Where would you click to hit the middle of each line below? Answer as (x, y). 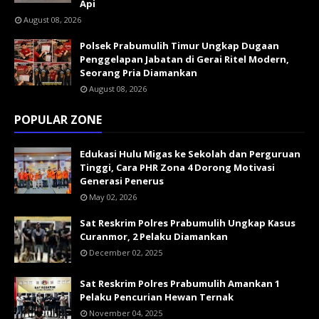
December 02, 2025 (126, 252)
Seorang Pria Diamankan (138, 73)
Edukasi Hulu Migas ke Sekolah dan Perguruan (190, 154)
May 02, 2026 (113, 197)
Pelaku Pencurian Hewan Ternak (157, 297)
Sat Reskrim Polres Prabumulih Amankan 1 (180, 283)
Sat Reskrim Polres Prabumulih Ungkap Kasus (188, 223)
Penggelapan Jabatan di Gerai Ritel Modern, (184, 59)
